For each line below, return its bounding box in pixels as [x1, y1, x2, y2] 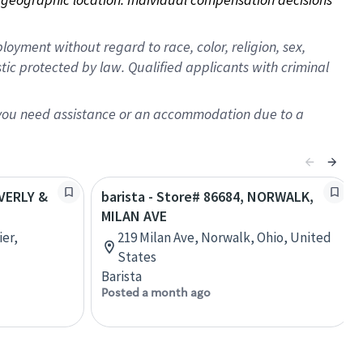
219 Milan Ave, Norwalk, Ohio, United [117, 228, 331, 246]
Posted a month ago [101, 285, 211, 300]
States [117, 248, 156, 266]
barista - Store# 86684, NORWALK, [101, 187, 314, 206]
